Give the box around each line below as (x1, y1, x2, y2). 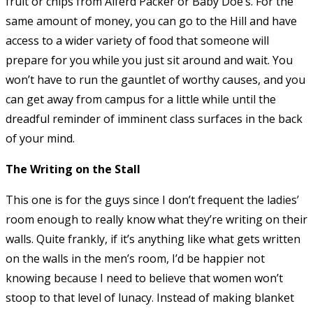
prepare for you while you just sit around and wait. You (6, 52, 293, 68)
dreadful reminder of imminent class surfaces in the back (6, 110, 303, 126)
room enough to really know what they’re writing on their (6, 211, 307, 227)
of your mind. (6, 130, 75, 146)
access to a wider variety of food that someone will (6, 32, 269, 48)
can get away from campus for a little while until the (6, 91, 276, 107)
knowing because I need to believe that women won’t (6, 270, 283, 286)
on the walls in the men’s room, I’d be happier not (6, 250, 265, 266)
